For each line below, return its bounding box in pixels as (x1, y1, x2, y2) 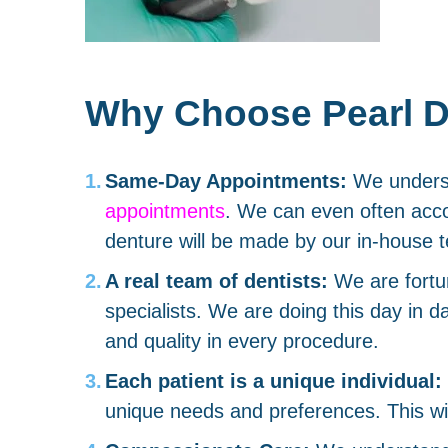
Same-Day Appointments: (104, 168, 347, 192)
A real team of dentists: (104, 268, 328, 292)
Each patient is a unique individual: (104, 368, 442, 392)
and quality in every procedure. (104, 328, 379, 352)
